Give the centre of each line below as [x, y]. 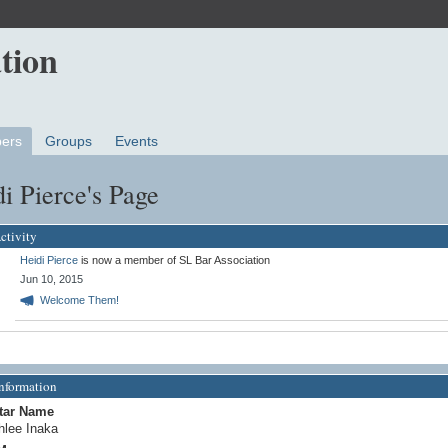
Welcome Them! [79, 300]
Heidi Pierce [48, 259]
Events [137, 141]
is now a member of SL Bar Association [173, 259]
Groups [69, 141]
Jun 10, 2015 [51, 278]
